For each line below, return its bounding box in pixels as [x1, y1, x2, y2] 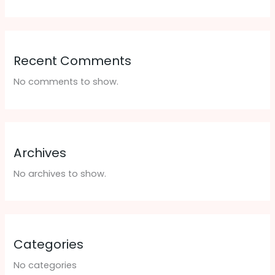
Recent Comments [14, 52, 132, 70]
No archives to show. [14, 167, 107, 180]
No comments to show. [14, 76, 119, 88]
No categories [14, 258, 77, 271]
